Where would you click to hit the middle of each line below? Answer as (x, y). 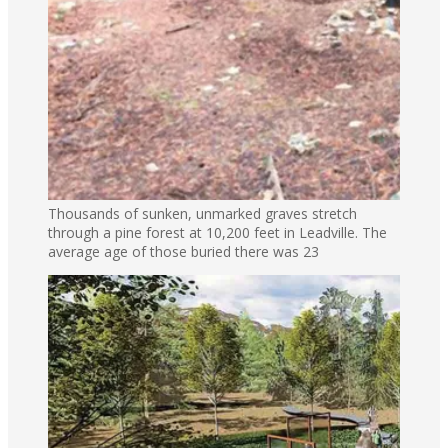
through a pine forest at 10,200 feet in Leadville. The (217, 232)
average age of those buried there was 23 (183, 251)
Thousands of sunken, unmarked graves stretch (202, 213)
